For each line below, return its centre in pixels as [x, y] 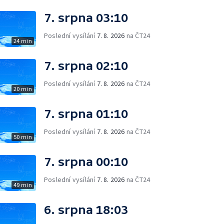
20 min [22, 89]
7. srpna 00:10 [86, 162]
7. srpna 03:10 [86, 18]
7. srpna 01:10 [86, 114]
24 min [22, 41]
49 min [22, 185]
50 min [22, 137]
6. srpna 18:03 [86, 210]
